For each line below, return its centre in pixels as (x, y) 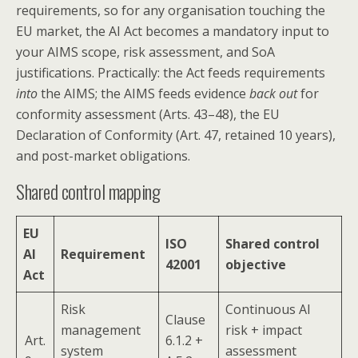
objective (256, 264)
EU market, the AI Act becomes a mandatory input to (173, 31)
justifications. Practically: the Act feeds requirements (171, 72)
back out (273, 93)
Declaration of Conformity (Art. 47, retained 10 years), (176, 135)
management (101, 330)
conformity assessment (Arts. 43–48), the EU (148, 114)
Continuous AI (268, 309)
